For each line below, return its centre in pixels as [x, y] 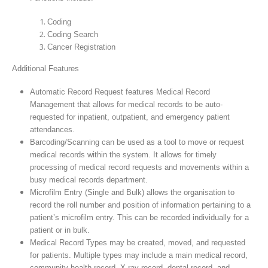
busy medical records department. [89, 180]
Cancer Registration [82, 47]
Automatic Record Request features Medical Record [120, 92]
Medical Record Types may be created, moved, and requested [137, 243]
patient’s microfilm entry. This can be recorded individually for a [139, 218]
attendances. [52, 130]
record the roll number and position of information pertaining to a [140, 205]
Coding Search [73, 34]
